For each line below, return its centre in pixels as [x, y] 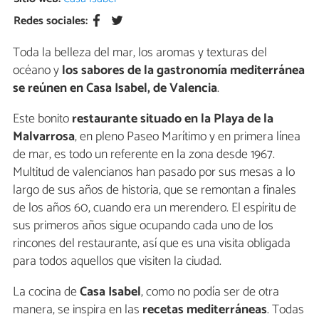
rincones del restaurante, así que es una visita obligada [152, 243]
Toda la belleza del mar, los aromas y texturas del [140, 52]
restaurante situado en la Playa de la [173, 119]
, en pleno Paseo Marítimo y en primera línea [188, 136]
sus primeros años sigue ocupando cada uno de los [143, 225]
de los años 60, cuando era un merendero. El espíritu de [155, 208]
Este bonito [42, 119]
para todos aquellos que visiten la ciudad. [117, 261]
